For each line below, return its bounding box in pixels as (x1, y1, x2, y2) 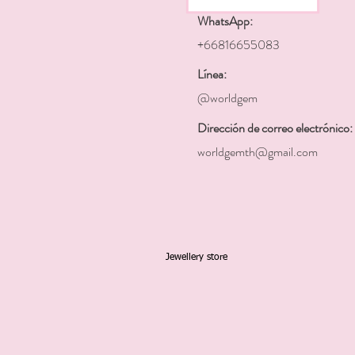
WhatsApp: (197, 12, 253, 30)
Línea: (197, 65, 227, 83)
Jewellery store (166, 253, 227, 262)
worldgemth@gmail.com (197, 143, 318, 161)
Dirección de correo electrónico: (197, 119, 353, 137)
